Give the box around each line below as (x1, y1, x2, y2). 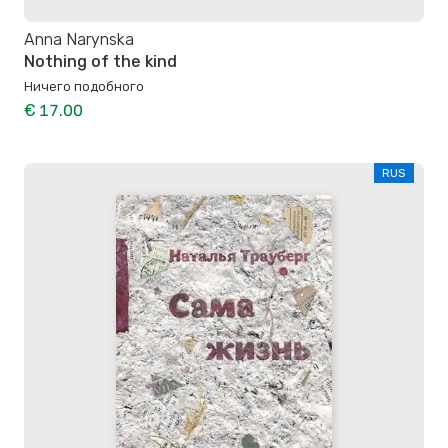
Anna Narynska (24, 29, 134, 49)
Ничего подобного (24, 78, 144, 95)
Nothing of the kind (24, 52, 177, 72)
